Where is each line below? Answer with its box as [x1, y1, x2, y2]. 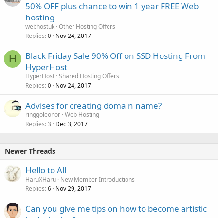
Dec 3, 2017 [55, 120, 88, 128]
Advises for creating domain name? [25, 100, 162, 111]
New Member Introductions [60, 175, 135, 183]
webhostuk [25, 22, 54, 31]
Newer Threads [5, 146, 55, 156]
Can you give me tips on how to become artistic [25, 203, 207, 214]
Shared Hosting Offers [59, 72, 119, 80]
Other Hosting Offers [59, 22, 115, 31]
